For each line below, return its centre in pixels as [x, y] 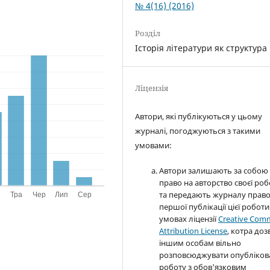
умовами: [154, 145]
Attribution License [193, 231]
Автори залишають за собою [214, 170]
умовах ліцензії [189, 218]
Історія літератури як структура [201, 48]
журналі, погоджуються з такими [198, 130]
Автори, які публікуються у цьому [199, 116]
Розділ [148, 33]
